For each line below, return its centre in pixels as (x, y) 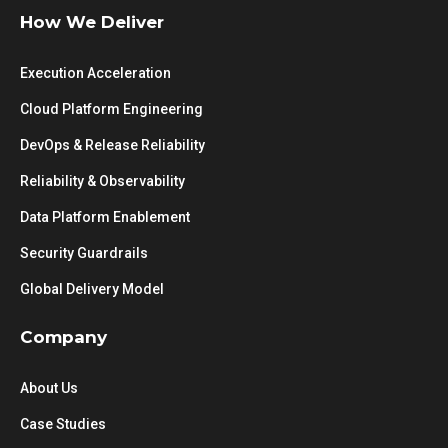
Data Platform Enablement (105, 217)
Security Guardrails (84, 253)
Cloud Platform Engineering (111, 109)
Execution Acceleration (95, 73)
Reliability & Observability (102, 181)
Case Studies (63, 424)
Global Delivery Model (92, 289)
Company (63, 337)
